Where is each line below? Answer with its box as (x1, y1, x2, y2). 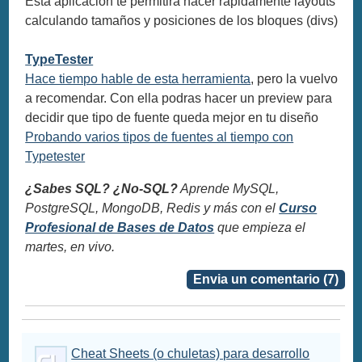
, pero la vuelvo (250, 71, 339, 86)
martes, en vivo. (25, 239, 116, 254)
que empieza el (214, 220, 306, 234)
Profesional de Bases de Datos (25, 220, 215, 234)
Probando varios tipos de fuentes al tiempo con (25, 129, 294, 144)
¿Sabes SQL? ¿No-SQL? (25, 181, 179, 196)
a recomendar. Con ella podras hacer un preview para (25, 90, 333, 105)
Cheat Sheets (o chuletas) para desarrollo (71, 346, 310, 360)
